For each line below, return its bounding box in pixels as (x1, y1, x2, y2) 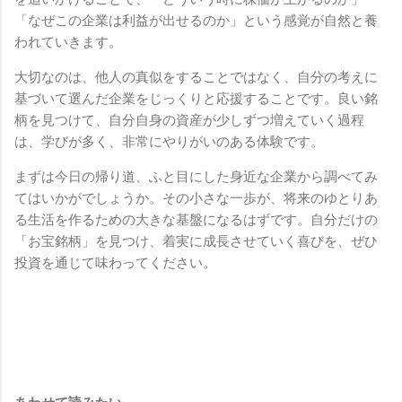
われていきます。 (14, 33, 122, 50)
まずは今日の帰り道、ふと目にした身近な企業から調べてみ (14, 168, 378, 185)
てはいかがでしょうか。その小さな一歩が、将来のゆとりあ (14, 189, 378, 206)
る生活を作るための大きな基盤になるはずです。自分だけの (14, 211, 378, 228)
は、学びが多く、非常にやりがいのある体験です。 (14, 133, 324, 150)
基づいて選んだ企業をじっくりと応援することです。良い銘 (14, 90, 378, 107)
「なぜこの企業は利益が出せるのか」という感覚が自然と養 (14, 12, 378, 29)
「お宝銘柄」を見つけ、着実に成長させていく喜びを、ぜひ (14, 232, 378, 249)
